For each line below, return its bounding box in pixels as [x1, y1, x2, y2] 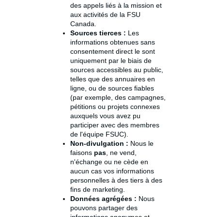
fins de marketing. [70, 186, 125, 194]
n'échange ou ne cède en [70, 158, 148, 166]
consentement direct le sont [70, 47, 155, 56]
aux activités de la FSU [70, 11, 140, 19]
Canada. [70, 20, 96, 28]
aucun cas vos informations [70, 167, 154, 175]
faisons [70, 149, 94, 157]
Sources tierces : [70, 29, 126, 37]
